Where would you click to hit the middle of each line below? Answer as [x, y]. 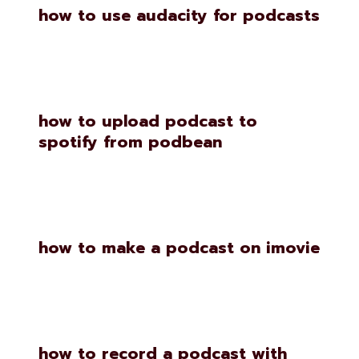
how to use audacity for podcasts [179, 15]
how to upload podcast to [148, 121]
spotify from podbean [130, 142]
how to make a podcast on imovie [179, 248]
